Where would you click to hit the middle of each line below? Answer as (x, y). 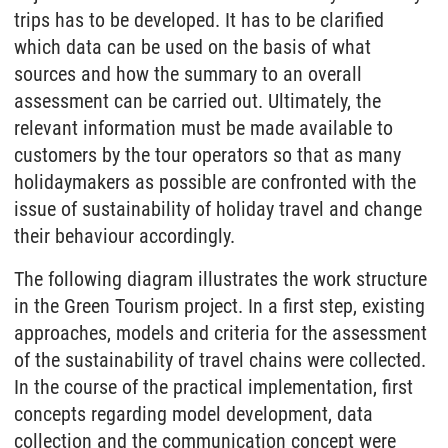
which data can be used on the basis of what (192, 47)
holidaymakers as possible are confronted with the (215, 182)
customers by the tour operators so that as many (207, 155)
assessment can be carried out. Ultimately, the (197, 101)
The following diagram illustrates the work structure (220, 279)
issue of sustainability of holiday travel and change (218, 209)
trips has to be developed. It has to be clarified (199, 20)
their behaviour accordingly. (124, 236)
